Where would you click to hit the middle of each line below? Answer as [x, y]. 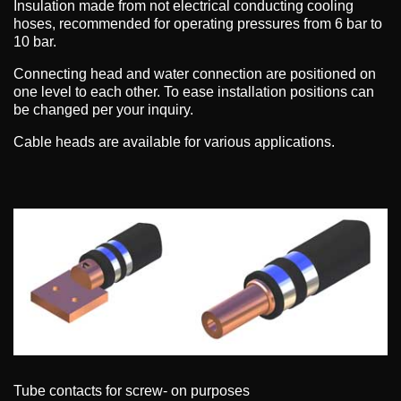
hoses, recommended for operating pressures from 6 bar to [198, 24]
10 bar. [35, 42]
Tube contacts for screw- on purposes [132, 390]
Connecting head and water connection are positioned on [195, 74]
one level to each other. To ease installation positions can [194, 92]
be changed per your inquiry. [103, 110]
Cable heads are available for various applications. [174, 142]
